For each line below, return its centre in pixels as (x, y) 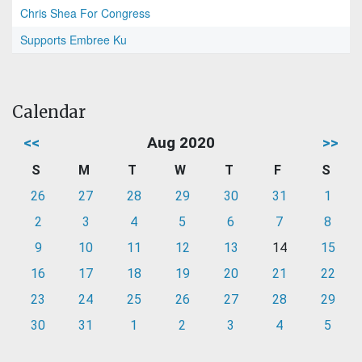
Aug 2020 (181, 143)
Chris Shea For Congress (85, 13)
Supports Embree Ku (74, 40)
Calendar (49, 112)
